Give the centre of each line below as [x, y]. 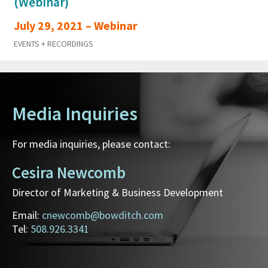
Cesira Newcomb [69, 173]
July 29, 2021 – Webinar [76, 26]
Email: [27, 215]
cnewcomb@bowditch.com [103, 215]
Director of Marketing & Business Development [118, 193]
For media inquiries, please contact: [91, 144]
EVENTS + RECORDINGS [54, 44]
